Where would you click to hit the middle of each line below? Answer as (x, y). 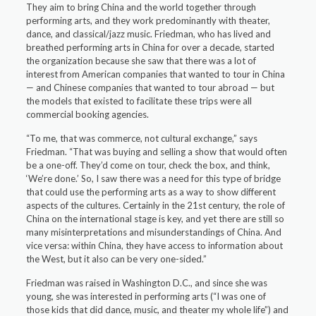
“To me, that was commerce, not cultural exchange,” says (142, 138)
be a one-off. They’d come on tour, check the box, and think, (148, 165)
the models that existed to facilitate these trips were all (139, 101)
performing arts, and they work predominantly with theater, (148, 20)
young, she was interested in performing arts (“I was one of (146, 296)
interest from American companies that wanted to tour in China (156, 74)
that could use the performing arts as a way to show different (151, 192)
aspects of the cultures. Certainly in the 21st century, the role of (156, 205)
